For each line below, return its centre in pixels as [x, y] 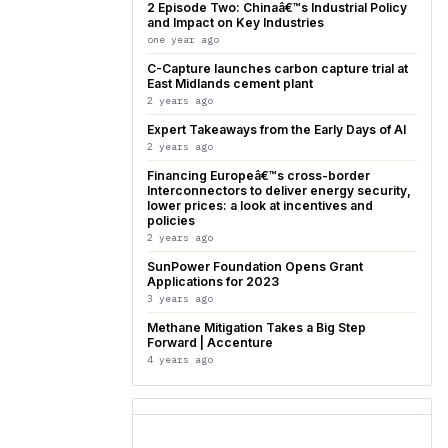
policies [171, 220]
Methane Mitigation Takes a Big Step [256, 327]
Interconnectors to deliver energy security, [279, 190]
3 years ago [180, 298]
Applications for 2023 [213, 281]
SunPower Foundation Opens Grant [255, 266]
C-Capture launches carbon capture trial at [277, 68]
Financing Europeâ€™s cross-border [258, 175]
